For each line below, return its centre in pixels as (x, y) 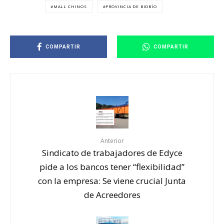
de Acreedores (112, 194)
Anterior (112, 141)
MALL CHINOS (70, 6)
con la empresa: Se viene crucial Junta (112, 180)
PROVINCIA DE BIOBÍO (131, 6)
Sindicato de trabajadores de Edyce (112, 152)
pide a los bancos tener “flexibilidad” (112, 166)
